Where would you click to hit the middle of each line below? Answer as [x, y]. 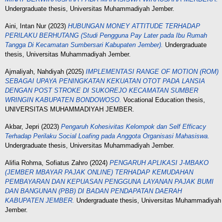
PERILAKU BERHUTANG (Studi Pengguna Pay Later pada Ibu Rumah [106, 35]
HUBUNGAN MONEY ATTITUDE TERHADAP [134, 26]
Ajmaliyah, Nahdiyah [34, 72]
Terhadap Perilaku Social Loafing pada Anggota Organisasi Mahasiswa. [107, 136]
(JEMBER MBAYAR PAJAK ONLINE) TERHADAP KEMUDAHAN [99, 172]
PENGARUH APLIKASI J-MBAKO [159, 163]
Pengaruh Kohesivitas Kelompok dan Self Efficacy [134, 127]
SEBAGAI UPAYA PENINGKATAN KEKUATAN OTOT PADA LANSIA [105, 81]
